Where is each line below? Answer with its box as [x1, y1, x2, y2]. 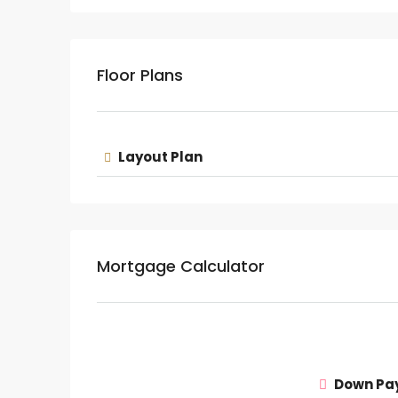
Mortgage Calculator [97, 255, 265, 277]
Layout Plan [115, 147, 203, 166]
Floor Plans [97, 64, 183, 86]
